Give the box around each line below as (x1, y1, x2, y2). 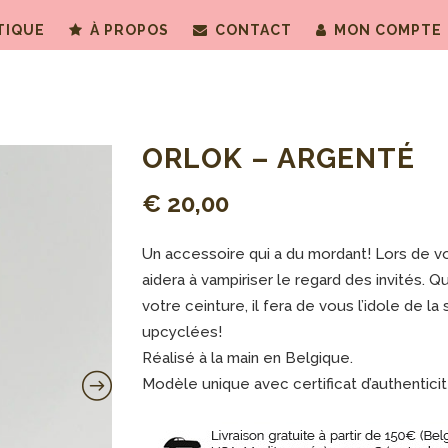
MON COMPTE (333, 22, 442, 38)
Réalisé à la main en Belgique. (142, 349, 354, 367)
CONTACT (214, 22, 292, 38)
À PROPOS (89, 22, 169, 38)
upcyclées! (142, 323, 223, 341)
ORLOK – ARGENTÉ (142, 142, 416, 175)
